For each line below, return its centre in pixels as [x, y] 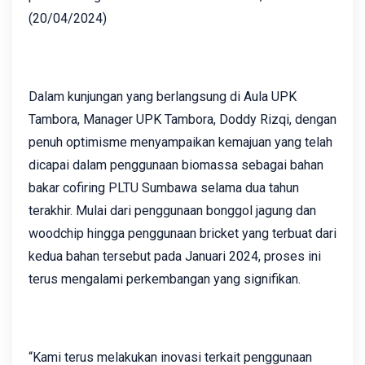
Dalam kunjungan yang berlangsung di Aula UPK [163, 96]
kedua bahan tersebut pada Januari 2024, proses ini [175, 256]
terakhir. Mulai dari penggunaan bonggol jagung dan [172, 210]
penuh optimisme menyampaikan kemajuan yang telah [180, 142]
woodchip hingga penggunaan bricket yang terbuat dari [182, 233]
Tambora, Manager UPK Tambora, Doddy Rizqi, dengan [182, 119]
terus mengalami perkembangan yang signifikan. [166, 279]
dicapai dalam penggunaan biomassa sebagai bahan [176, 165]
